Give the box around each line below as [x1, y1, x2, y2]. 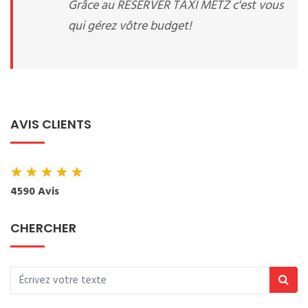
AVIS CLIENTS [10, 115, 91, 133]
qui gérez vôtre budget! [68, 16, 192, 36]
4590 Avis [10, 183, 59, 201]
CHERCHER [10, 219, 76, 236]
